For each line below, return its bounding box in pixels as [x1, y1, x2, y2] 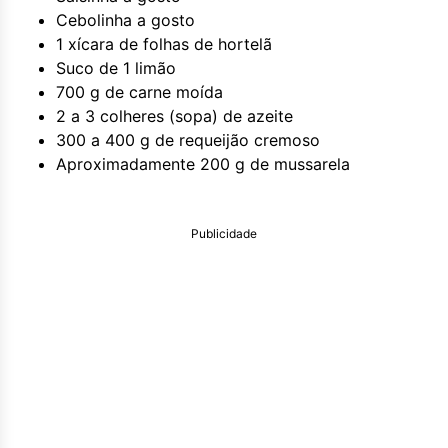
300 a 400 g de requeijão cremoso [56, 130, 320, 150]
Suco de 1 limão [56, 58, 176, 78]
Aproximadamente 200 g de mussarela [56, 154, 350, 174]
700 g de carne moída [56, 82, 223, 102]
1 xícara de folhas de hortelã [56, 34, 272, 54]
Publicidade [191, 226, 257, 241]
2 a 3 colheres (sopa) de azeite [56, 106, 293, 126]
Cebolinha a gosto [56, 10, 195, 30]
